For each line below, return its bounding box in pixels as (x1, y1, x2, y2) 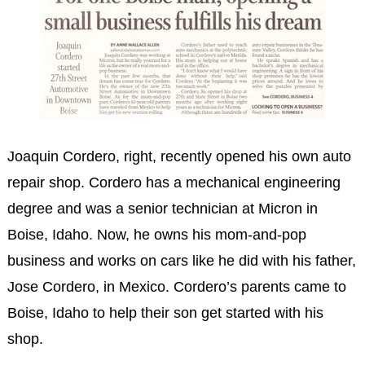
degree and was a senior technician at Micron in (7, 200, 318, 217)
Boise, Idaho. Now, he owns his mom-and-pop (7, 226, 306, 243)
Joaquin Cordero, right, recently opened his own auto (7, 147, 351, 165)
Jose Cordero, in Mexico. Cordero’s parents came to (7, 278, 346, 295)
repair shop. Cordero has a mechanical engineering (7, 174, 341, 191)
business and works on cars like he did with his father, (7, 252, 356, 269)
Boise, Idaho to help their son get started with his (7, 304, 323, 321)
